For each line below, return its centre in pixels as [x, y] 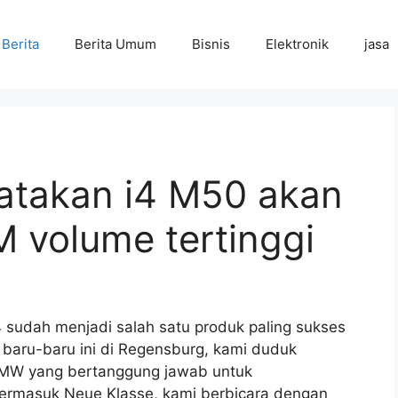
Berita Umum [115, 44]
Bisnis [211, 44]
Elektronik [297, 44]
